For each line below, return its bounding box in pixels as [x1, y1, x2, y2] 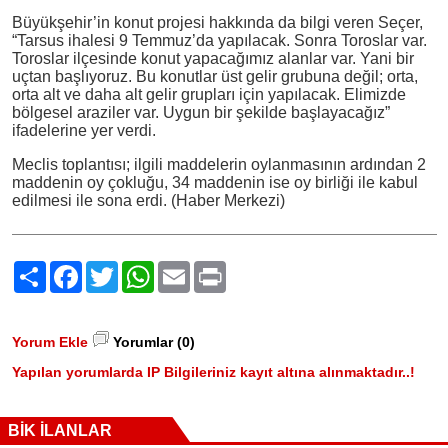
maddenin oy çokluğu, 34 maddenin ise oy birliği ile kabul [11, 173, 418, 191]
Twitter [117, 259, 163, 277]
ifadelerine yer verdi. [11, 121, 156, 139]
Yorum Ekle [11, 333, 88, 350]
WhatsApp [153, 259, 222, 277]
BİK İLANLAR [8, 421, 112, 439]
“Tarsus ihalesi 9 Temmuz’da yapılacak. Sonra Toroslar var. [11, 31, 427, 49]
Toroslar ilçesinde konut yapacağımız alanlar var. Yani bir [11, 49, 414, 67]
